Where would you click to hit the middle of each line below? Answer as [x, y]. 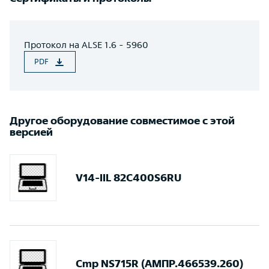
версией [31, 132]
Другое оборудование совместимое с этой [122, 120]
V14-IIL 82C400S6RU [128, 177]
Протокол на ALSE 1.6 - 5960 [86, 45]
